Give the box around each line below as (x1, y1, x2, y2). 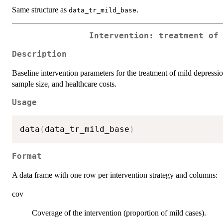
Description (12, 49, 67, 59)
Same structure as (12, 5, 69, 14)
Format (12, 151, 42, 161)
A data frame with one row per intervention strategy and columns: (12, 170, 218, 179)
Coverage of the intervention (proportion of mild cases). (32, 208, 206, 217)
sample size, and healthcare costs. (12, 79, 116, 88)
